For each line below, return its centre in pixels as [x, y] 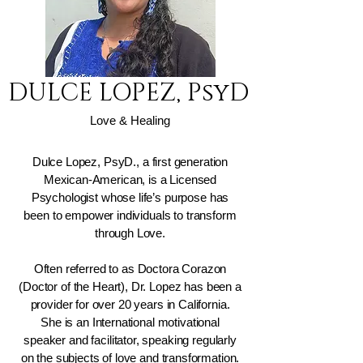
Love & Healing [130, 121]
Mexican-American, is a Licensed [130, 180]
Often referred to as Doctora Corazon [130, 269]
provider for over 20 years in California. [130, 305]
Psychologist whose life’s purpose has [130, 198]
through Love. [130, 233]
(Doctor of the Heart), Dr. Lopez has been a [130, 287]
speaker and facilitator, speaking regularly [130, 340]
